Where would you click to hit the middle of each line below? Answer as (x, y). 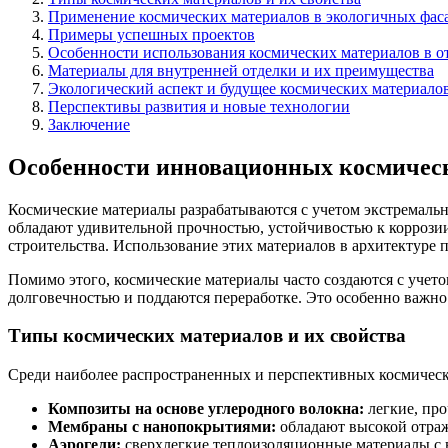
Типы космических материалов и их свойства (207, 336)
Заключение (89, 124)
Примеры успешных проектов (151, 34)
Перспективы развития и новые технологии (199, 106)
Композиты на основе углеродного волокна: (206, 409)
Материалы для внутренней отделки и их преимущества (241, 70)
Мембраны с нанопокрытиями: (162, 427)
